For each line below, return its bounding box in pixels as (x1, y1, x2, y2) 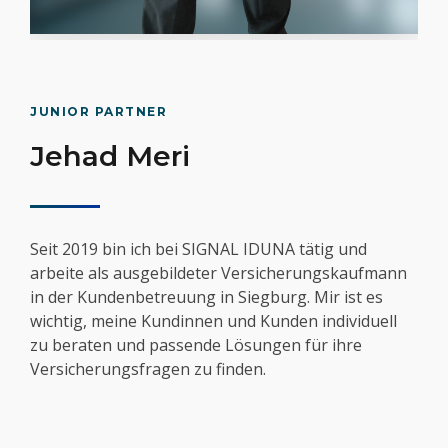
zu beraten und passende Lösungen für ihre (30, 334, 362, 357)
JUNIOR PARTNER (30, 104, 167, 120)
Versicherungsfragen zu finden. (30, 358, 266, 381)
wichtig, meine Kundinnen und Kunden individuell (30, 310, 397, 333)
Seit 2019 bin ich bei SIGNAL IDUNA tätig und (30, 238, 367, 261)
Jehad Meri (30, 139, 190, 174)
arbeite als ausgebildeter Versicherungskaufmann (30, 262, 407, 285)
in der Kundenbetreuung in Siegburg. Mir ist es (30, 286, 383, 309)
